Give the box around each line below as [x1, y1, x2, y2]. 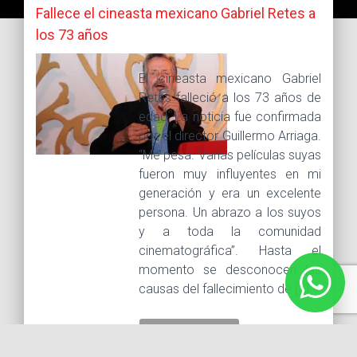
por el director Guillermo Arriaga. [139, 127, 321, 143]
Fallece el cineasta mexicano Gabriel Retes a [36, 4, 316, 22]
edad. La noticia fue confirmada [139, 108, 321, 124]
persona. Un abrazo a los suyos [139, 204, 321, 220]
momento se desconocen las [139, 261, 321, 277]
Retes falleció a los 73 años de [139, 89, 321, 105]
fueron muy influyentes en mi [139, 166, 321, 182]
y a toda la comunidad [139, 223, 321, 239]
